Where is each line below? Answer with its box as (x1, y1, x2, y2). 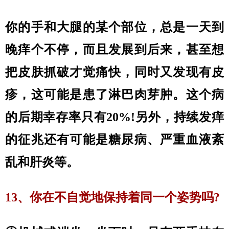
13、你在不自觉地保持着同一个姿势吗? (5, 191, 220, 204)
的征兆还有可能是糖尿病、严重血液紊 (5, 133, 224, 146)
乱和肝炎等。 (5, 155, 79, 169)
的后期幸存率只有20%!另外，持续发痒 (5, 110, 224, 124)
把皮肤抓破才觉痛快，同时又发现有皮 (5, 65, 224, 79)
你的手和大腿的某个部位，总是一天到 (5, 20, 224, 34)
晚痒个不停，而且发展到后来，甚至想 (5, 43, 224, 56)
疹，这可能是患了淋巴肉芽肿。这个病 (5, 88, 224, 101)
